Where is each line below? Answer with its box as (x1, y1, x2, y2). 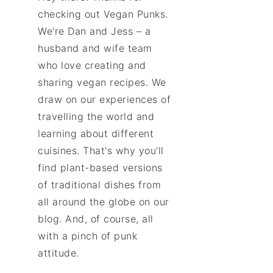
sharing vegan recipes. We (38, 76, 166, 88)
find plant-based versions (38, 161, 163, 174)
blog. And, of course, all (38, 213, 154, 225)
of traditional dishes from (38, 179, 161, 191)
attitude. (38, 247, 79, 259)
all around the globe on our (38, 196, 169, 208)
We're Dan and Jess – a (38, 25, 151, 37)
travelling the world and (38, 110, 154, 122)
